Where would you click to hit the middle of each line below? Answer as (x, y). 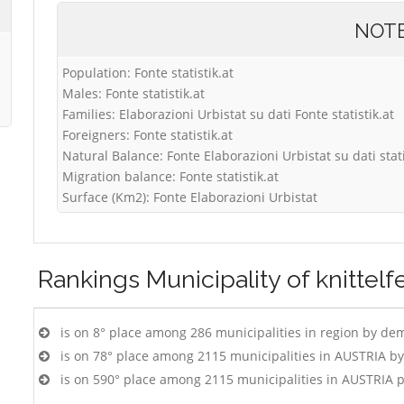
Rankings (92, 279)
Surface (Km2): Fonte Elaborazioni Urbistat (190, 197)
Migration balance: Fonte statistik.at (170, 176)
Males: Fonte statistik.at (133, 93)
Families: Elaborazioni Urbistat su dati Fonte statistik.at (228, 114)
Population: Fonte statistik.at (148, 73)
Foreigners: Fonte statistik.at (147, 135)
